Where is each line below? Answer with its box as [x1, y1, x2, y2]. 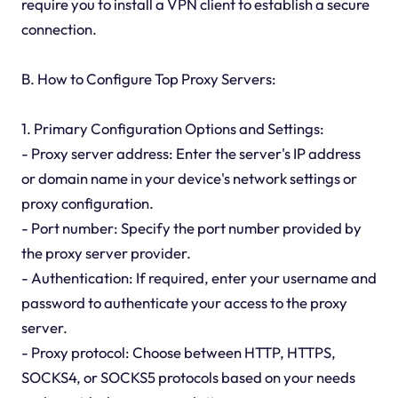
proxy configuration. [20, 194, 154, 213]
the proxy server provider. [20, 243, 191, 263]
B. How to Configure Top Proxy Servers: [20, 69, 276, 89]
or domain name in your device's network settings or [20, 169, 357, 188]
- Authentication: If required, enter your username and [20, 268, 377, 288]
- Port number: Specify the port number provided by [20, 219, 362, 238]
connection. [20, 20, 97, 39]
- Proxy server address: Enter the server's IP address [20, 144, 361, 163]
